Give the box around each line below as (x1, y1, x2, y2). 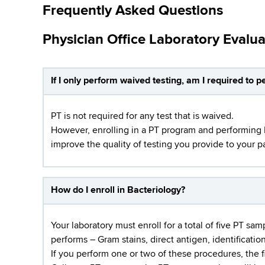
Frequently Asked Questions (43, 3, 223, 18)
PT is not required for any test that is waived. (51, 111, 236, 121)
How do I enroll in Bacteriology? (51, 185, 185, 195)
